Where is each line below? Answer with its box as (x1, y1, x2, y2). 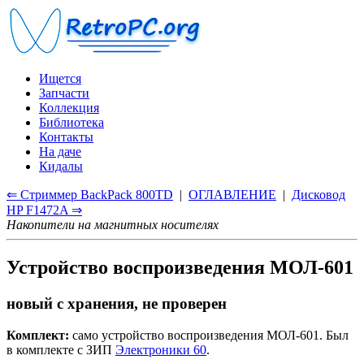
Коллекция (39, 101, 99, 115)
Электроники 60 (115, 342, 206, 357)
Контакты (39, 130, 93, 144)
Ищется (39, 71, 81, 85)
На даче (39, 145, 81, 158)
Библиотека (39, 115, 104, 129)
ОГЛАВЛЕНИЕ (188, 188, 276, 201)
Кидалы (39, 159, 83, 173)
